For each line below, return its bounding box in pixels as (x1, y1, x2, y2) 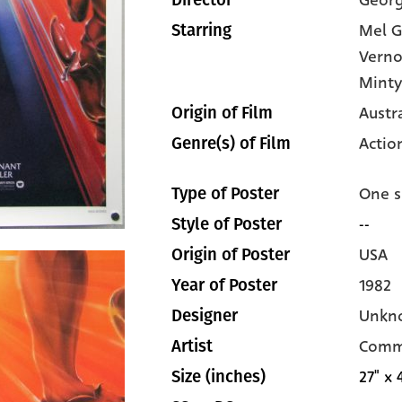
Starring (171, 21, 232, 40)
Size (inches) (171, 367, 266, 387)
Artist (171, 336, 213, 356)
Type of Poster (171, 184, 279, 204)
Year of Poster (171, 275, 277, 295)
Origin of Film (171, 103, 273, 123)
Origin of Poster (171, 245, 290, 265)
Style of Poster (171, 214, 282, 234)
